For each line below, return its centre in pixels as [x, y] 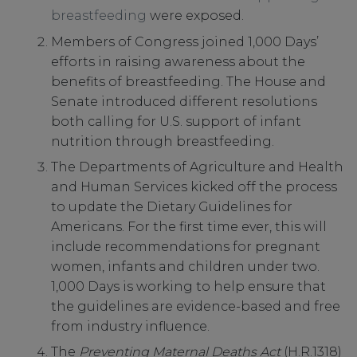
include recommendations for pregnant [185, 247]
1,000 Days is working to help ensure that [188, 287]
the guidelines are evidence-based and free [195, 307]
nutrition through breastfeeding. [162, 141]
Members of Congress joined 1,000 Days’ [184, 41]
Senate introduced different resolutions [184, 101]
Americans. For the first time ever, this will [188, 227]
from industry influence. [130, 327]
